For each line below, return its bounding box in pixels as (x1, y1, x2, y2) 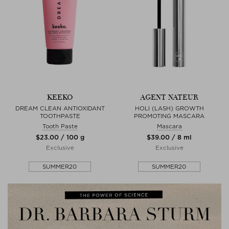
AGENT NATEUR (140, 93, 198, 102)
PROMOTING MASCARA (134, 112, 204, 120)
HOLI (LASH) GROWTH (134, 105, 204, 112)
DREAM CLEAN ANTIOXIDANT (15, 105, 105, 112)
